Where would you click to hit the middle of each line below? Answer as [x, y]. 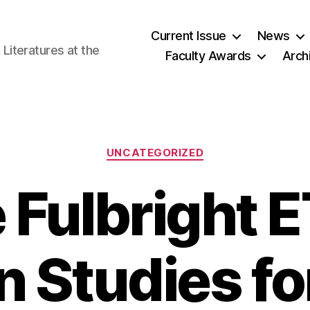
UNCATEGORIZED [155, 153]
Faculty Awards [208, 56]
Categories [185, 146]
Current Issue [189, 36]
